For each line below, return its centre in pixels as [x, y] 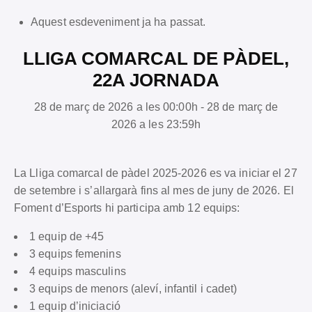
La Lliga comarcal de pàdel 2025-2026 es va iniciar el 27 [156, 173]
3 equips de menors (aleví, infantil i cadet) [133, 288]
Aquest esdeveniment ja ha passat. [118, 22]
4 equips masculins [78, 271]
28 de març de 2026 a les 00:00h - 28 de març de [156, 107]
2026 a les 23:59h [156, 124]
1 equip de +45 [67, 236]
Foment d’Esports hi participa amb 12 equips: [127, 208]
